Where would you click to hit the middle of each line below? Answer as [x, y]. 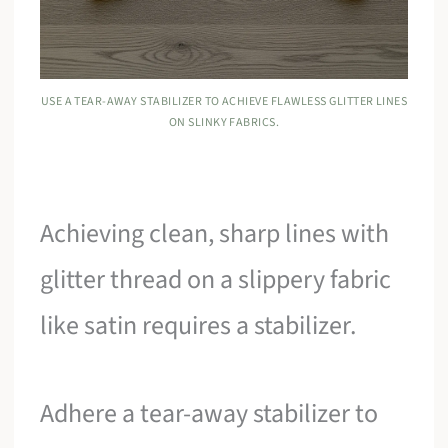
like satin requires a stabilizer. [198, 326]
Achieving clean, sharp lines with [215, 234]
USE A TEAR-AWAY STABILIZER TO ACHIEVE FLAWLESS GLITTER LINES [224, 102]
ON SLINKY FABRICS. [224, 123]
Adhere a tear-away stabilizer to [209, 413]
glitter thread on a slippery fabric [216, 280]
